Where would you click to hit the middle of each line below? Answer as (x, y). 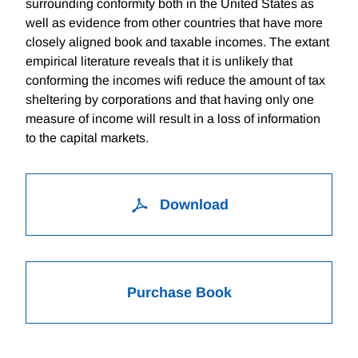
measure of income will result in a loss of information (173, 119)
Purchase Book (179, 293)
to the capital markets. (87, 138)
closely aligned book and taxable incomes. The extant (177, 42)
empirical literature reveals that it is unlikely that (159, 62)
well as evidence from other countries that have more (174, 23)
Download (192, 205)
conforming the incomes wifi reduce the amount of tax (175, 81)
